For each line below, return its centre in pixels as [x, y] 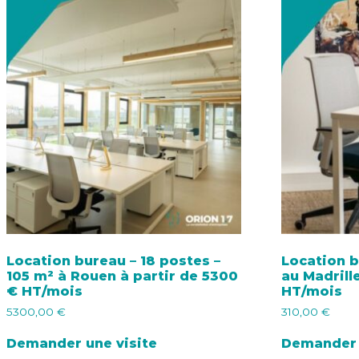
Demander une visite [82, 344]
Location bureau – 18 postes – [113, 260]
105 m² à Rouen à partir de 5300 [122, 276]
